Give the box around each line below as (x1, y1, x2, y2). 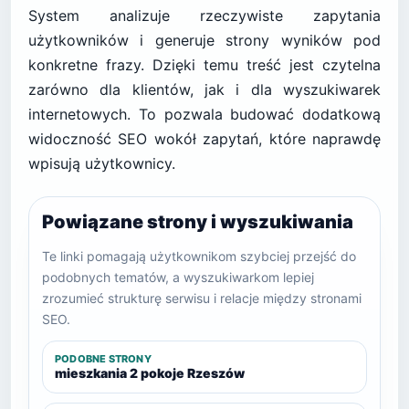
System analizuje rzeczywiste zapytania (28, 6, 381, 25)
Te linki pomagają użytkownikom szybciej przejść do (42, 248, 356, 264)
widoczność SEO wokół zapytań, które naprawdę (28, 130, 381, 148)
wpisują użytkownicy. (28, 154, 175, 173)
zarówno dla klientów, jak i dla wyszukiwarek (28, 80, 381, 99)
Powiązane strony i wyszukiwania (42, 211, 353, 233)
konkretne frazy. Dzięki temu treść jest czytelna (28, 56, 381, 74)
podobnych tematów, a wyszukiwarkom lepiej (42, 269, 314, 285)
